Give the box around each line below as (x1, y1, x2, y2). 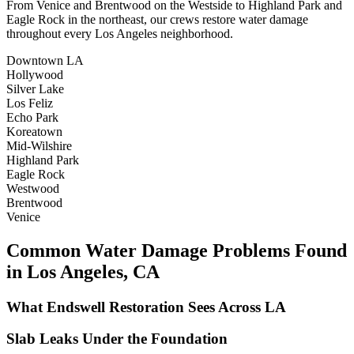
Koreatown (6, 124, 62, 138)
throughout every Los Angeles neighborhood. (6, 26, 233, 40)
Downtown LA (6, 53, 84, 67)
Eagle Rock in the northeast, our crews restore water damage (6, 12, 308, 26)
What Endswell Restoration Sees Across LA (6, 298, 286, 315)
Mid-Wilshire (6, 138, 72, 153)
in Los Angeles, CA (6, 261, 160, 282)
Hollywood (6, 67, 63, 81)
